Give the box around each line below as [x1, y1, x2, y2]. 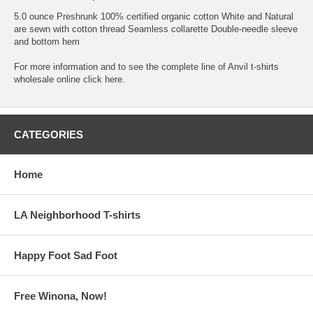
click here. [80, 73, 125, 85]
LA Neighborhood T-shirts [14, 208, 140, 221]
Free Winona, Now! [14, 289, 107, 302]
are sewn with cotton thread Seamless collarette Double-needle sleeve [14, 23, 298, 34]
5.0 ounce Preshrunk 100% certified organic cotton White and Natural [14, 10, 293, 22]
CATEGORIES [14, 128, 83, 140]
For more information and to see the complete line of [14, 61, 228, 72]
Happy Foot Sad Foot [14, 249, 117, 261]
